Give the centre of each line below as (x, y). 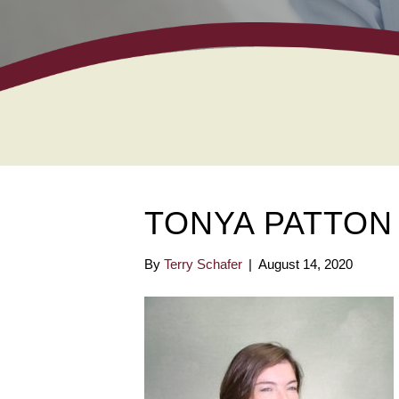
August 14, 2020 (305, 265)
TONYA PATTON (269, 224)
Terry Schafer (203, 265)
